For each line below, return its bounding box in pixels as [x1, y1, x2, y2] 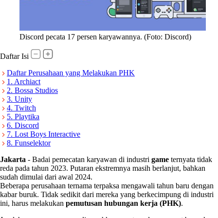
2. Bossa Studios [7, 86, 58, 94]
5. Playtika [7, 112, 39, 121]
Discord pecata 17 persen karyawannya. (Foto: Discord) [19, 32, 191, 41]
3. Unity [7, 94, 32, 103]
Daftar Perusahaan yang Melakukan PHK [7, 68, 135, 77]
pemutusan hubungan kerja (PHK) [66, 199, 181, 207]
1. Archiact [7, 77, 40, 86]
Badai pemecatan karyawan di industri [32, 155, 151, 163]
